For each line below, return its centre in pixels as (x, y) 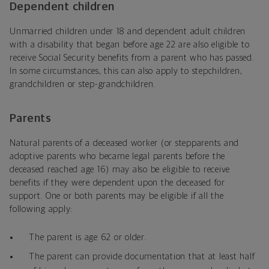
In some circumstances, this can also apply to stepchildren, (126, 71)
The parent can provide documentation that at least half (142, 257)
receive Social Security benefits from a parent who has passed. (132, 58)
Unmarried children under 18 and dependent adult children (128, 32)
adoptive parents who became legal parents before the (117, 157)
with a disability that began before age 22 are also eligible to (130, 45)
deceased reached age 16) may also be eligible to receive (120, 170)
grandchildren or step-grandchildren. (83, 85)
